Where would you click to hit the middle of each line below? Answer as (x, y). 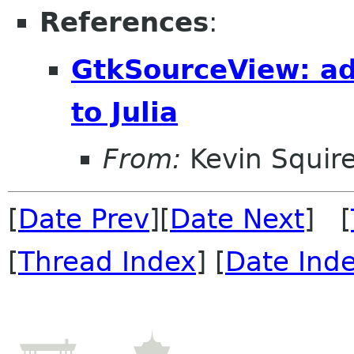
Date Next (237, 219)
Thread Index (107, 262)
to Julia (124, 112)
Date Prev (84, 219)
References (124, 22)
